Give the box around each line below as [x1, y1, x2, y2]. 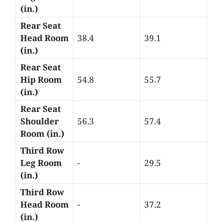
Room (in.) [20, 128, 64, 140]
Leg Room [20, 157, 62, 169]
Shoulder [20, 115, 59, 127]
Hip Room [20, 74, 62, 86]
